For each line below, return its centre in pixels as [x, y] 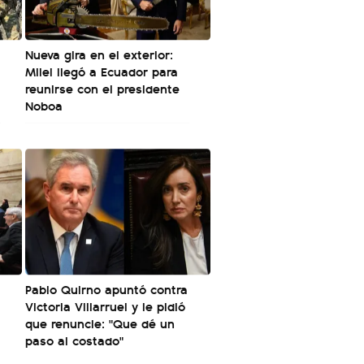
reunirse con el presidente [102, 88]
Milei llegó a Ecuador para [102, 71]
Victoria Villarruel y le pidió [105, 306]
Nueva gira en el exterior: [99, 54]
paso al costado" [74, 340]
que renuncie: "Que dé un [100, 323]
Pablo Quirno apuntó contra [106, 289]
